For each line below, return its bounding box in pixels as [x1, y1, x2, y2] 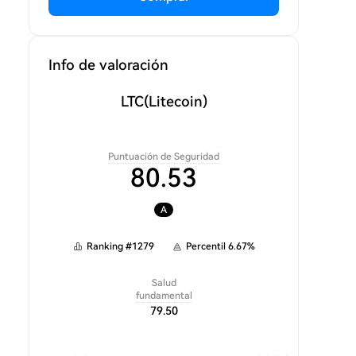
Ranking [87, 241, 123, 252]
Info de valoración [48, 56, 168, 73]
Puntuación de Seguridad [108, 151, 219, 162]
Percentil [186, 241, 226, 252]
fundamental [136, 290, 192, 301]
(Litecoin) [143, 93, 207, 110]
